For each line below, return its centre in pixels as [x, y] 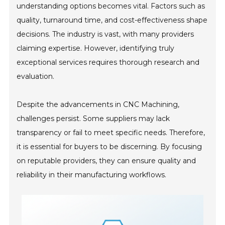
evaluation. [36, 76]
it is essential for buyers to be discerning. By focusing [109, 146]
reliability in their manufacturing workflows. [92, 175]
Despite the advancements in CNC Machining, [98, 104]
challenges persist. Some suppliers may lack [93, 118]
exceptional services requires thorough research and [108, 62]
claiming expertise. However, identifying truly [96, 48]
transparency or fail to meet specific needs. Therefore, [111, 132]
